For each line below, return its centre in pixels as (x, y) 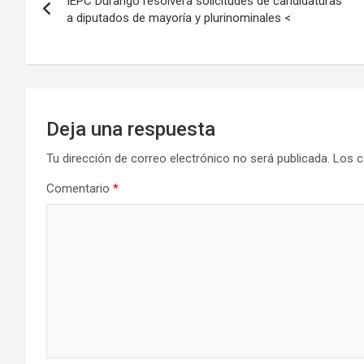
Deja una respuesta (131, 129)
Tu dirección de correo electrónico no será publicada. (188, 158)
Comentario (80, 188)
